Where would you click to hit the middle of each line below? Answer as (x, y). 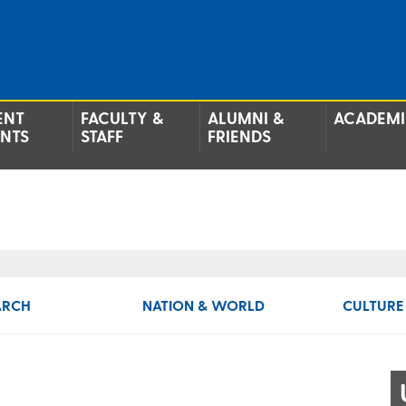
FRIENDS (239, 135)
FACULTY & (122, 117)
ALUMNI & (246, 117)
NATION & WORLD (203, 305)
